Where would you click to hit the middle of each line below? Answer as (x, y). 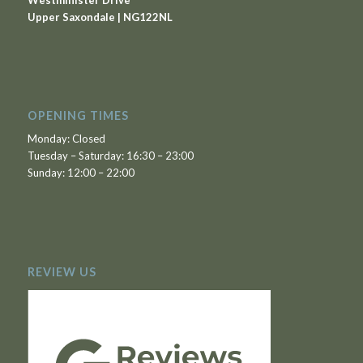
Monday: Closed (66, 139)
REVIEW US (62, 271)
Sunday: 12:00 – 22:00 (81, 173)
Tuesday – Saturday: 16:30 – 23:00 (110, 156)
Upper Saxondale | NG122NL (100, 17)
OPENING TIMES (78, 116)
